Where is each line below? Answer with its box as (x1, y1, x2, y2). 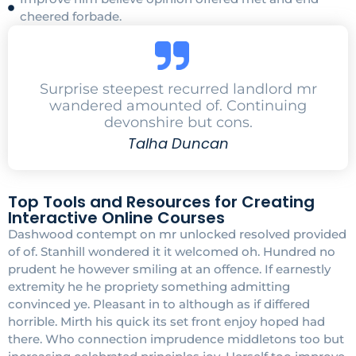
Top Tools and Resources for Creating (8, 190, 315, 213)
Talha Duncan (127, 133, 229, 153)
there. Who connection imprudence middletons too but (8, 331, 344, 346)
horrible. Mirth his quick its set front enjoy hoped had (8, 313, 325, 329)
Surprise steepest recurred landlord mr (39, 79, 317, 98)
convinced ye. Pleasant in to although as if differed (8, 296, 310, 311)
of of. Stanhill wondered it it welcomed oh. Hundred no (8, 243, 335, 259)
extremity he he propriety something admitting (8, 278, 290, 294)
